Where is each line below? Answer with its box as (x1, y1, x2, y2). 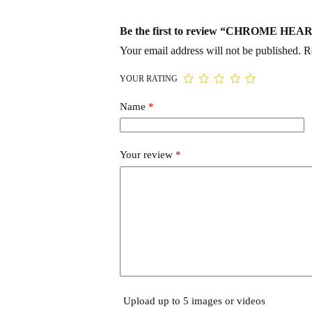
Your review (119, 149, 175, 161)
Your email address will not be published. (119, 44, 301, 56)
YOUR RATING (119, 73, 178, 84)
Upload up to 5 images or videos (123, 295, 265, 306)
